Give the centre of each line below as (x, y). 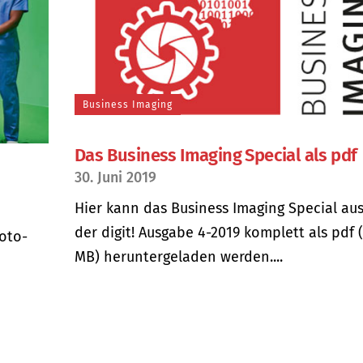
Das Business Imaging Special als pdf (216, 155)
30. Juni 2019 (115, 177)
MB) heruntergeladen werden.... (179, 256)
